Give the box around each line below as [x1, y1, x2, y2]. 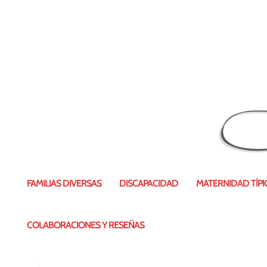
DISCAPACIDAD [119, 178, 178, 189]
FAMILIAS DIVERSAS [27, 178, 101, 189]
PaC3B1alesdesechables [76, 131, 223, 147]
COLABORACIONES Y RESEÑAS [27, 219, 144, 231]
